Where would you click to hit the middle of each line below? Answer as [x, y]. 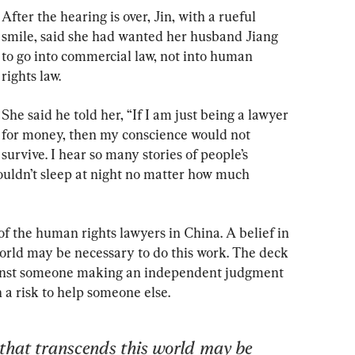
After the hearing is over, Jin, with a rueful [130, 16]
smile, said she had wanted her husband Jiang [141, 36]
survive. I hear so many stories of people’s [126, 154]
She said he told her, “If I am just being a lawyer [147, 114]
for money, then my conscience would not [128, 134]
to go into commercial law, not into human [129, 55]
